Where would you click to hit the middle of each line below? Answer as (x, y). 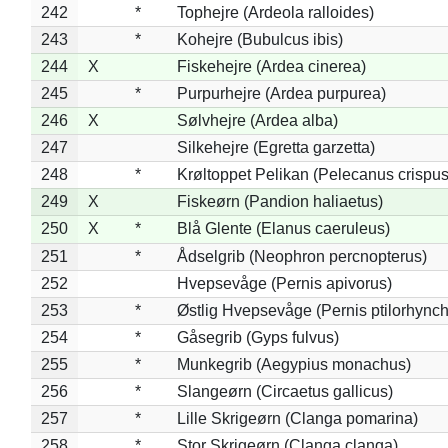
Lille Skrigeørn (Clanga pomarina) (297, 418)
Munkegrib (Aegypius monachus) (293, 364)
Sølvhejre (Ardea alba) (257, 120)
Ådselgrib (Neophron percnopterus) (301, 256)
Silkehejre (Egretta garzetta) (275, 147)
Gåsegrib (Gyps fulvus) (257, 337)
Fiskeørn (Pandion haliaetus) (279, 201)
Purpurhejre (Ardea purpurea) (281, 93)
